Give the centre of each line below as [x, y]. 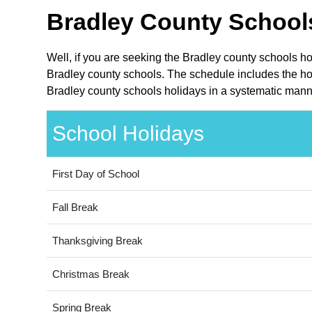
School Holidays [128, 134]
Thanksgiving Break [97, 241]
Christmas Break [91, 274]
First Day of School [95, 174]
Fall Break [75, 208]
